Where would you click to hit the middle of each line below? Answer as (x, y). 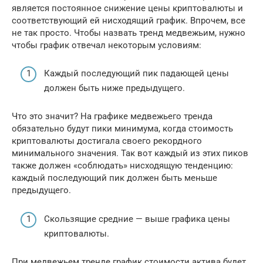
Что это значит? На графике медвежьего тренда (112, 117)
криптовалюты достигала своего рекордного (107, 141)
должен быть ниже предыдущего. (114, 88)
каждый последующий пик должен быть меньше (114, 178)
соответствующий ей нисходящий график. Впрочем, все (129, 20)
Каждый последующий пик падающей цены (136, 74)
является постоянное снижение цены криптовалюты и (127, 8)
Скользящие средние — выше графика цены (137, 219)
